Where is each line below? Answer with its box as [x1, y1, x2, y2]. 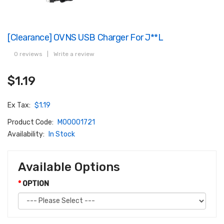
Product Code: [7, 117, 55, 126]
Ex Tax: [7, 100, 32, 109]
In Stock [48, 129, 75, 138]
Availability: [7, 129, 46, 138]
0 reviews [14, 50, 42, 57]
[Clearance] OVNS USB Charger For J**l [7, 31, 163, 42]
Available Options [18, 159, 120, 174]
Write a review [53, 50, 94, 57]
